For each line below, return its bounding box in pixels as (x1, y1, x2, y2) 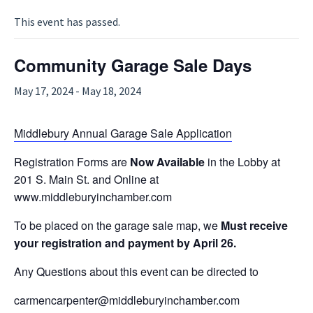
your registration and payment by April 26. (14, 234, 236, 251)
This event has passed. (14, 14, 120, 29)
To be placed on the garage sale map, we (14, 217, 221, 233)
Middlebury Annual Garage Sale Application (14, 124, 232, 141)
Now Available (130, 153, 208, 170)
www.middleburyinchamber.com (14, 188, 172, 205)
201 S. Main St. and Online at (14, 170, 159, 187)
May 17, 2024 (14, 83, 73, 98)
